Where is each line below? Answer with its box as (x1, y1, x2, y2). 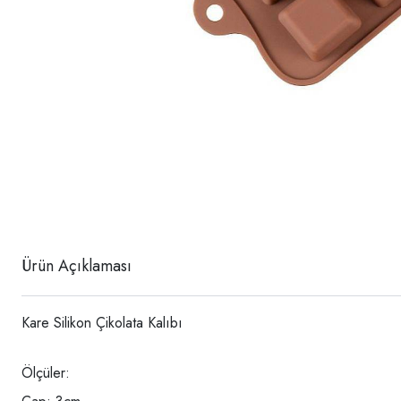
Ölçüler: (21, 362, 74, 383)
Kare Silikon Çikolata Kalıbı (21, 311, 187, 333)
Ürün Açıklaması (21, 253, 132, 277)
